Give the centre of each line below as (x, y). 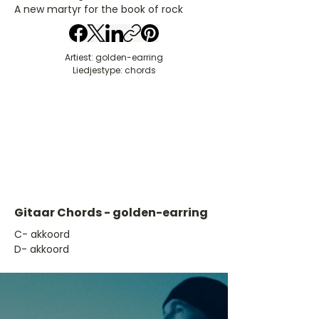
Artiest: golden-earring (114, 57)
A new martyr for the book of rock (99, 9)
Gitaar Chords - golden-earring (111, 213)
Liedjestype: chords (114, 70)
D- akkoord (42, 249)
